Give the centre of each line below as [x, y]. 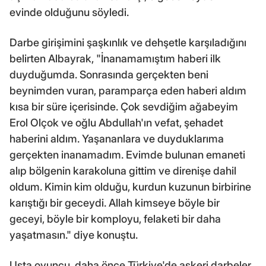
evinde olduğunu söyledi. [69, 12]
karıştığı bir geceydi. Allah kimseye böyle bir [115, 202]
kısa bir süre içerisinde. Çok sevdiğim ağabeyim [124, 106]
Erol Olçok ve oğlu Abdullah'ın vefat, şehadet [116, 122]
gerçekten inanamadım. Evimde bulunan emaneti [127, 154]
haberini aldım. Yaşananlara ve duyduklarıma [117, 138]
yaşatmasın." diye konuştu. [74, 235]
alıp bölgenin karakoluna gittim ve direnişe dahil [123, 170]
